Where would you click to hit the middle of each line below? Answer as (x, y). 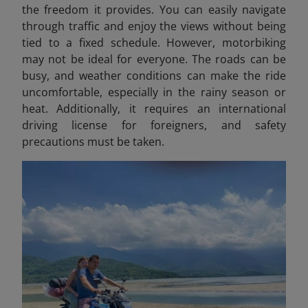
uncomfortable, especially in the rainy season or (154, 92)
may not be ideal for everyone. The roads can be (154, 59)
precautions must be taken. (93, 142)
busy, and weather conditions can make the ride (154, 76)
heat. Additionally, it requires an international (154, 109)
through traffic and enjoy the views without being (154, 26)
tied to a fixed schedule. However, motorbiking (154, 43)
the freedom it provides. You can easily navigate (154, 10)
